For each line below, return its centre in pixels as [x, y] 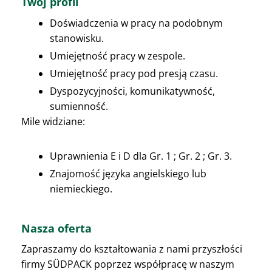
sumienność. [79, 107]
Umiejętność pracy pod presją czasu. [134, 74]
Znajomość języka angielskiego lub [128, 174]
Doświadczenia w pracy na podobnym [136, 23]
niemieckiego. [81, 189]
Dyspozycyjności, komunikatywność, [132, 91]
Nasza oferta [56, 229]
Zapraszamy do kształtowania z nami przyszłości [132, 249]
